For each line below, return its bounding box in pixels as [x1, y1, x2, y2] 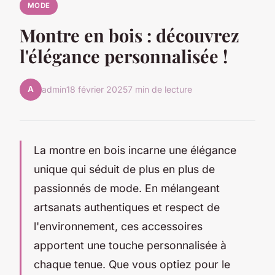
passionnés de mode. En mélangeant [34, 181, 220, 195]
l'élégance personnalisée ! [20, 44, 228, 68]
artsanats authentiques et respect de [34, 200, 220, 214]
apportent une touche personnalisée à [34, 238, 227, 252]
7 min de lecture [128, 84, 192, 95]
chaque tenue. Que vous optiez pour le [34, 257, 230, 271]
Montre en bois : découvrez [20, 23, 239, 47]
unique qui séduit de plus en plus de [34, 162, 215, 176]
